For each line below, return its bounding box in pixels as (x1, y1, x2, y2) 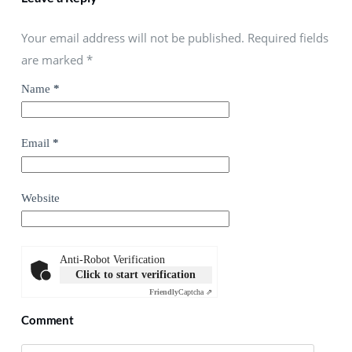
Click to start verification (75, 269, 196, 281)
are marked (20, 51, 86, 68)
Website (20, 191, 60, 204)
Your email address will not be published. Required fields (20, 29, 328, 46)
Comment (20, 313, 75, 328)
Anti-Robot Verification (59, 254, 165, 266)
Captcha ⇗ (178, 288, 212, 297)
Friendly (148, 288, 178, 297)
